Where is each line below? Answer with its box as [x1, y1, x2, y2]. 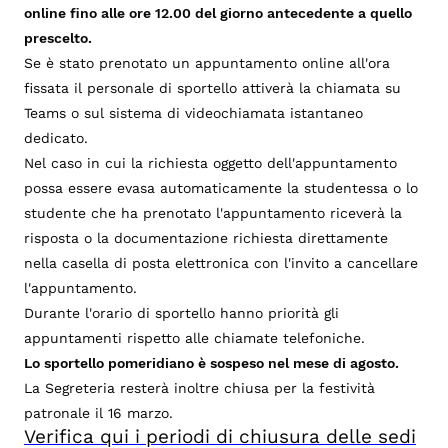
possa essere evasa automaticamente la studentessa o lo [24, 179, 418, 196]
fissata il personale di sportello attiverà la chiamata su [24, 79, 401, 96]
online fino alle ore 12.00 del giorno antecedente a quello [24, 4, 412, 21]
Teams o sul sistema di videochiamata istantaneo [24, 104, 363, 121]
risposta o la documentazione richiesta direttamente [24, 229, 388, 246]
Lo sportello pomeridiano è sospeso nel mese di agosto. [24, 354, 399, 371]
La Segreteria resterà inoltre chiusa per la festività [24, 379, 375, 396]
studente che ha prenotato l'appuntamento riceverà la [24, 204, 402, 221]
